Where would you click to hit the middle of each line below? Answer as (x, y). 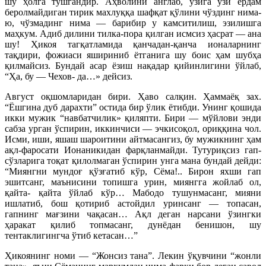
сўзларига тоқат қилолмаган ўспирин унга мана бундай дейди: (133, 160)
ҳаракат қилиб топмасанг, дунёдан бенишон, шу (133, 224)
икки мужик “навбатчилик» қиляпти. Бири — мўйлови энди (133, 118)
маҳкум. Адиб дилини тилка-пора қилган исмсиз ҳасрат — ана (133, 33)
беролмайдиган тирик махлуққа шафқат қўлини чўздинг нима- (133, 12)
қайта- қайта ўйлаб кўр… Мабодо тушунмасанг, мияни (133, 192)
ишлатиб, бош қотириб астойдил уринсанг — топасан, (133, 203)
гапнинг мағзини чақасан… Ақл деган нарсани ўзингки (133, 214)
